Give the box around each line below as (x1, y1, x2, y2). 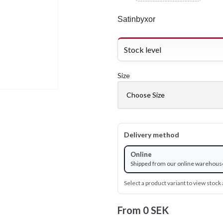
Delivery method (124, 130, 179, 139)
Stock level (124, 44, 161, 54)
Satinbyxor (117, 14, 155, 23)
